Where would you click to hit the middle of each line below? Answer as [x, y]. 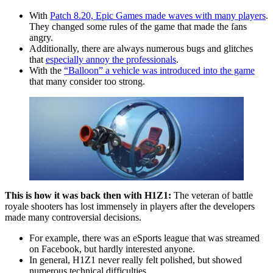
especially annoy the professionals [111, 59]
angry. [41, 37]
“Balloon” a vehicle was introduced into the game [159, 70]
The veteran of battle [213, 196]
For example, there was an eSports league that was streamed [144, 238]
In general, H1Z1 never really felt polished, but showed [136, 260]
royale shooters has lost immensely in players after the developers [130, 207]
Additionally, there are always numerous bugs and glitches [141, 48]
